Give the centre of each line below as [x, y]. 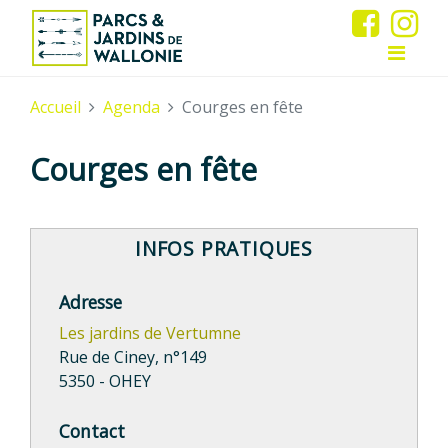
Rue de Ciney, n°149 [133, 357]
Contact [92, 431]
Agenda [131, 106]
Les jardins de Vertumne [150, 333]
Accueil [55, 106]
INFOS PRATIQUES [224, 249]
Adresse [90, 302]
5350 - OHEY [105, 381]
